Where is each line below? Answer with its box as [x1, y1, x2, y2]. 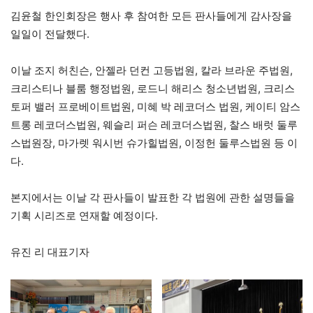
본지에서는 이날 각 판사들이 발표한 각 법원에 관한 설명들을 [10, 191, 295, 205]
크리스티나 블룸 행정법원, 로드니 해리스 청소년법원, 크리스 [10, 82, 295, 96]
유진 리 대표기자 [10, 245, 89, 259]
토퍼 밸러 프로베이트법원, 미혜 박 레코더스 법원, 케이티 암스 [10, 100, 300, 114]
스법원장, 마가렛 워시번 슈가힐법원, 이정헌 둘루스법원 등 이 [10, 136, 298, 150]
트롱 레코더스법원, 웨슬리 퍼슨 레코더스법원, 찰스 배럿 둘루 [10, 118, 298, 132]
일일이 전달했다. [10, 27, 89, 41]
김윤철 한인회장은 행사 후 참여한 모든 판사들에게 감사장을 [10, 9, 292, 23]
